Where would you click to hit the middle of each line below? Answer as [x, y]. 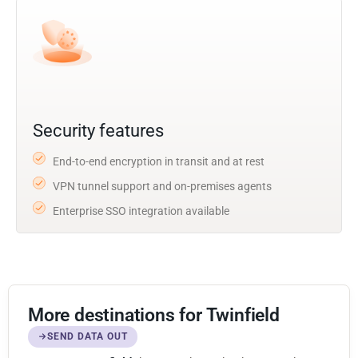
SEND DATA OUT [88, 336]
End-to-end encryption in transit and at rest [159, 161]
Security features [98, 130]
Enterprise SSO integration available [141, 211]
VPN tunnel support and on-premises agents [162, 186]
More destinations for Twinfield [154, 315]
